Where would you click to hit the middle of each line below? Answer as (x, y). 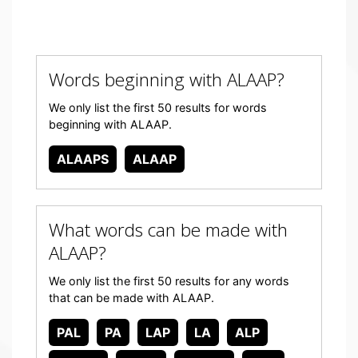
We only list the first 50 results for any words (169, 281)
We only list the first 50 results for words (158, 107)
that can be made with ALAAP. (131, 298)
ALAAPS (83, 159)
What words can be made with (168, 230)
